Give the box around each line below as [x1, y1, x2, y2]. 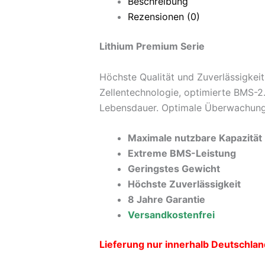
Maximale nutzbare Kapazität [128, 132, 262, 144]
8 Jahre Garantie [128, 193, 205, 206]
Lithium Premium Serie [99, 40, 205, 52]
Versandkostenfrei [128, 209, 215, 221]
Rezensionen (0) [128, 11, 200, 22]
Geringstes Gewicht [128, 163, 220, 175]
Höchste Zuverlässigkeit [128, 178, 241, 190]
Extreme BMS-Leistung [128, 147, 236, 160]
